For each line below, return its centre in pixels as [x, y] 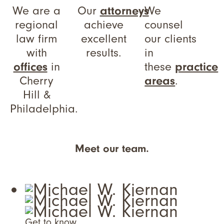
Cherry [37, 81]
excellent [104, 39]
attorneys [124, 11]
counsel [164, 25]
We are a [37, 11]
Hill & [36, 95]
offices [30, 67]
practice [197, 67]
